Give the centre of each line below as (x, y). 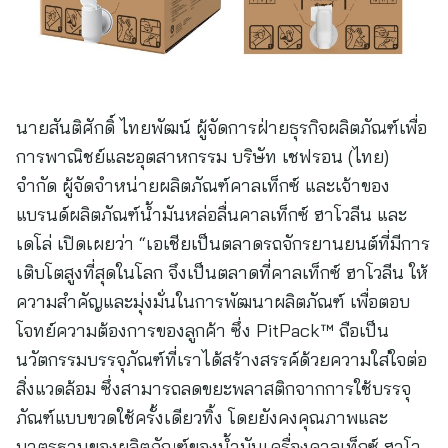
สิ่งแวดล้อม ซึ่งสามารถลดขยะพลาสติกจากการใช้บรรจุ (213, 388)
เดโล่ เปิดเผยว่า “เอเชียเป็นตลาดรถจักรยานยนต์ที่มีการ (223, 243)
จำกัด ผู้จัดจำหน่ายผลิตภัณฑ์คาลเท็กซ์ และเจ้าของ (203, 185)
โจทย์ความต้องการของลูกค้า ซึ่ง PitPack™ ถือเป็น (202, 330)
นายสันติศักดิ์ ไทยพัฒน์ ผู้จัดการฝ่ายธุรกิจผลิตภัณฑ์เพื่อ (221, 127)
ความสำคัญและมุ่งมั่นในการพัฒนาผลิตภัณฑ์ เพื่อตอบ (213, 301)
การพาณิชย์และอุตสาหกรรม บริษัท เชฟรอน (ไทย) (202, 156)
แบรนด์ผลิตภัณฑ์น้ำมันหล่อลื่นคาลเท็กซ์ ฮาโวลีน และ (216, 214)
